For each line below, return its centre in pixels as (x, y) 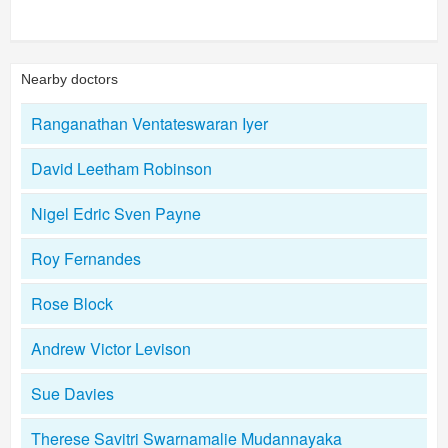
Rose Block (72, 303)
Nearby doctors (69, 79)
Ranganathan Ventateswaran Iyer (149, 123)
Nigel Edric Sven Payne (116, 213)
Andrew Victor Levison (111, 348)
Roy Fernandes (86, 258)
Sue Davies (72, 393)
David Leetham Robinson (121, 168)
